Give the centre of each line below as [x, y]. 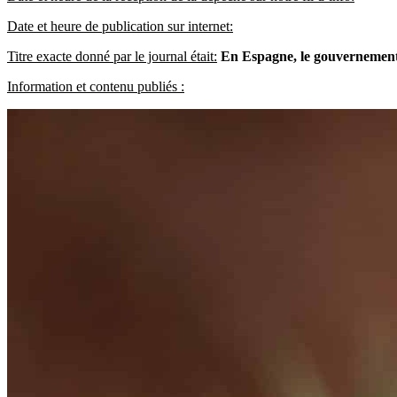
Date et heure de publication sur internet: [120, 26]
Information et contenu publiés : [96, 86]
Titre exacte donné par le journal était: [112, 56]
